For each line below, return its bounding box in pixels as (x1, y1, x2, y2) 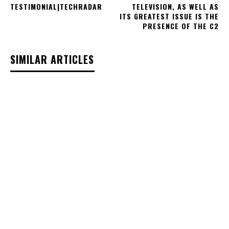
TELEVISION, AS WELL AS (131, 1, 219, 12)
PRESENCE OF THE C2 (142, 20, 219, 32)
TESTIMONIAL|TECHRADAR (10, 1, 102, 12)
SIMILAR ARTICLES (10, 52, 94, 67)
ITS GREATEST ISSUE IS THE (119, 11, 219, 22)
